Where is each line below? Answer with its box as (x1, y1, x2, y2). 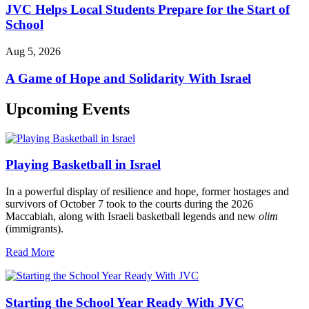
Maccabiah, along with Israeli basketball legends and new (6, 210, 259, 223)
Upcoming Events (6, 99, 130, 118)
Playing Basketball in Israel (6, 157, 161, 172)
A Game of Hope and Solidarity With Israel (6, 70, 251, 86)
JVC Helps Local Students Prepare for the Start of (6, 2, 290, 17)
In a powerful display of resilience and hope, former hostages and (6, 186, 289, 198)
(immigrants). (6, 223, 63, 235)
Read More (6, 246, 54, 259)
